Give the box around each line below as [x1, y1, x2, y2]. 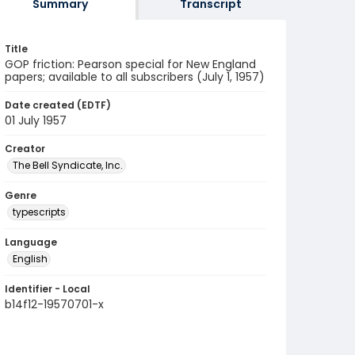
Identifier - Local [5, 282, 90, 296]
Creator [5, 142, 45, 155]
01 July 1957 [5, 113, 67, 128]
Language [5, 235, 57, 249]
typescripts [13, 205, 66, 219]
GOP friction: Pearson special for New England [5, 56, 256, 72]
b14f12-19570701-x [5, 296, 104, 312]
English [13, 252, 48, 265]
